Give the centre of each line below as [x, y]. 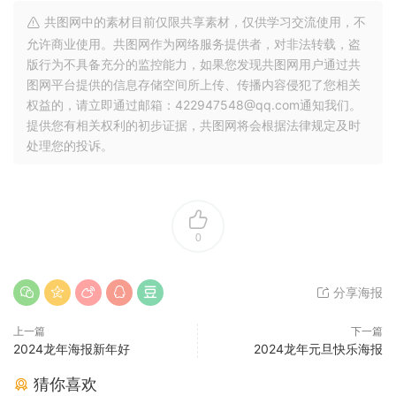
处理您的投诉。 [70, 145]
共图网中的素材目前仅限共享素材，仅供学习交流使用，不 [203, 22]
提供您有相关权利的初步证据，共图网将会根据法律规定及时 [194, 125]
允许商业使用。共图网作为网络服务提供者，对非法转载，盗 [194, 44]
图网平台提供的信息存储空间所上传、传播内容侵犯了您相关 [194, 84]
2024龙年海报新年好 [72, 349]
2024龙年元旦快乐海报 [318, 349]
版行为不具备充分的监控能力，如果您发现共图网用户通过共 [194, 64]
